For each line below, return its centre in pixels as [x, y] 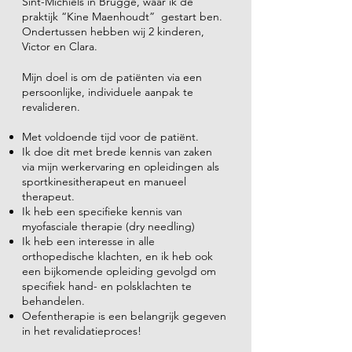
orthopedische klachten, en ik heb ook [117, 256]
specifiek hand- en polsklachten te [107, 286]
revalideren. [51, 107]
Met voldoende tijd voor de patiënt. [110, 137]
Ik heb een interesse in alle [88, 241]
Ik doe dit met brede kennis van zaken [117, 152]
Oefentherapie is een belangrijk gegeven [124, 316]
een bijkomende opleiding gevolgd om [119, 271]
